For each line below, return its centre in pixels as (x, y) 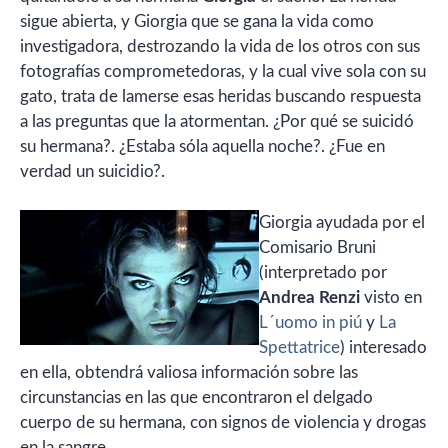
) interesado (383, 347)
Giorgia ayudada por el (342, 222)
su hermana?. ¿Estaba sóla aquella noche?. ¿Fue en (202, 147)
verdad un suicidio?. (92, 172)
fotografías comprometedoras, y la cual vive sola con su (223, 72)
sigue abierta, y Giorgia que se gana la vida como (197, 22)
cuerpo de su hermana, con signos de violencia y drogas (223, 422)
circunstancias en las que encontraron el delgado (196, 397)
